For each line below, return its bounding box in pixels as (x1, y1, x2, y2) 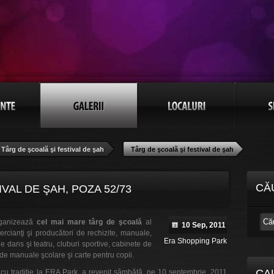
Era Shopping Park (164, 237, 227, 245)
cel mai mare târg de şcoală (36, 218, 143, 226)
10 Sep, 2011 (182, 221, 226, 229)
